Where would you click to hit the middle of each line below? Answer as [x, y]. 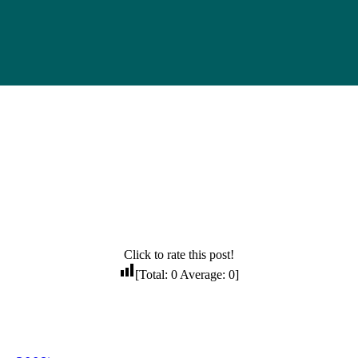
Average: [203, 274]
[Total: [153, 274]
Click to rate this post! [179, 254]
